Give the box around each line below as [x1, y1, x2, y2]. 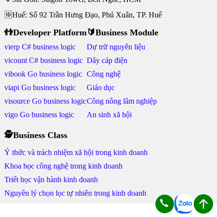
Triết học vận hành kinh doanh [4, 175, 98, 184]
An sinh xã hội [86, 110, 132, 119]
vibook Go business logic [4, 70, 82, 78]
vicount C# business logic [4, 56, 83, 64]
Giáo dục [86, 83, 115, 92]
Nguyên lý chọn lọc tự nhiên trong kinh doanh [4, 189, 146, 197]
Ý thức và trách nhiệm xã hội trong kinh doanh [4, 148, 148, 156]
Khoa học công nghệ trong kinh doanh [4, 162, 123, 170]
